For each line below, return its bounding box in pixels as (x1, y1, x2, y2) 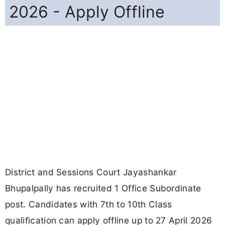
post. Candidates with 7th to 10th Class (5, 199, 172, 210)
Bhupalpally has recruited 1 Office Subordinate (5, 183, 201, 194)
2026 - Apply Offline (9, 2, 165, 22)
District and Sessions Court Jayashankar (5, 167, 177, 178)
